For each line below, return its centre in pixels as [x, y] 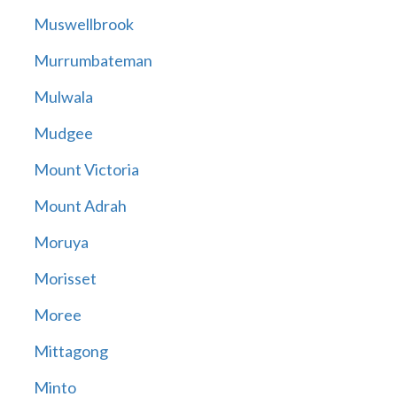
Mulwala [63, 97]
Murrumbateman [93, 61]
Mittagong [70, 351]
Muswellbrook [83, 24]
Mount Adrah [80, 206]
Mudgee [63, 133]
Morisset [65, 279]
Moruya [61, 242]
